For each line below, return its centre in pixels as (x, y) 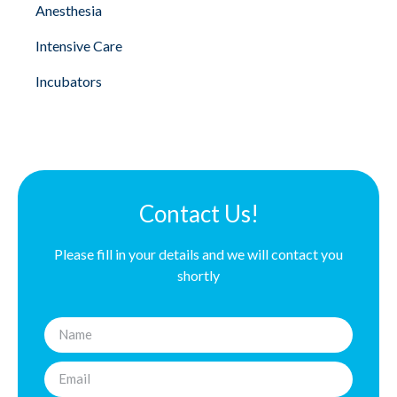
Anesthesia (69, 10)
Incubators (69, 81)
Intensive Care (79, 46)
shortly (198, 276)
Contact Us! (198, 214)
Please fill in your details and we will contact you (198, 254)
